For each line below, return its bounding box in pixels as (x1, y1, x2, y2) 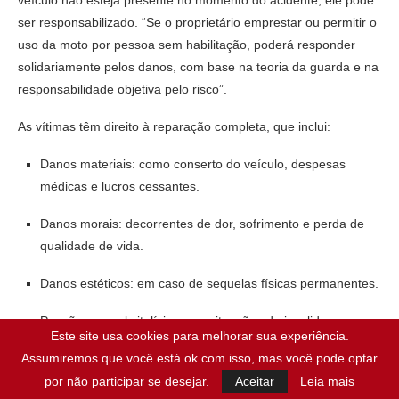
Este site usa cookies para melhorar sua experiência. (50, 329, 349, 343)
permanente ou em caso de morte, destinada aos (40, 335, 319, 350)
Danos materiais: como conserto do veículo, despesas (40, 156, 346, 171)
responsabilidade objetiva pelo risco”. (18, 81, 227, 96)
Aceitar (235, 374, 274, 388)
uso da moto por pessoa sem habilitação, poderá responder (18, 37, 355, 52)
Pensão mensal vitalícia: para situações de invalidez (40, 313, 333, 328)
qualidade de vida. (40, 238, 143, 253)
